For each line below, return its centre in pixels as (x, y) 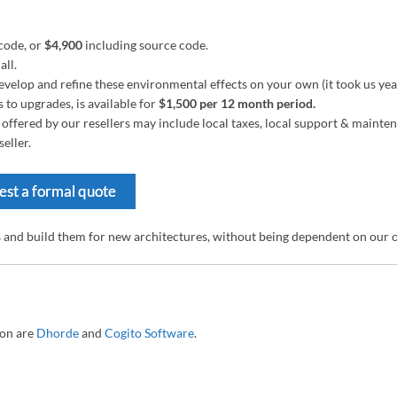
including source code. (145, 45)
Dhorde (58, 333)
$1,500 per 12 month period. (238, 103)
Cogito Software (149, 333)
